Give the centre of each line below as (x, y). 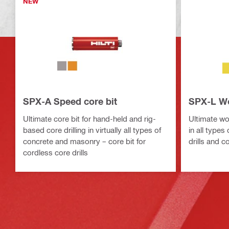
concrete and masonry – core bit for (84, 141)
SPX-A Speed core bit (70, 101)
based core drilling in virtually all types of (92, 130)
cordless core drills (55, 152)
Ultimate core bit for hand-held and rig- (89, 118)
